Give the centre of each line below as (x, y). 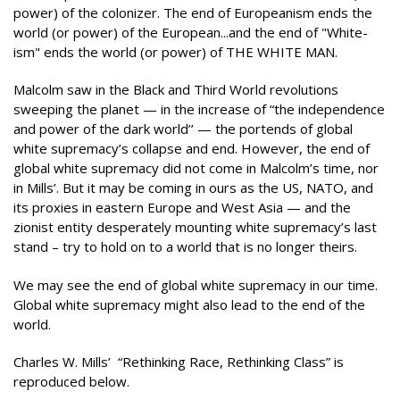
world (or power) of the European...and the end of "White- (191, 32)
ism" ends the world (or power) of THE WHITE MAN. (175, 51)
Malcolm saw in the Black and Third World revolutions (176, 89)
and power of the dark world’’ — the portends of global (183, 129)
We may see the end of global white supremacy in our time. (196, 284)
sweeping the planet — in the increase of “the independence (199, 109)
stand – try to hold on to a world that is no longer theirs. (185, 246)
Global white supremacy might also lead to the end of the (189, 304)
